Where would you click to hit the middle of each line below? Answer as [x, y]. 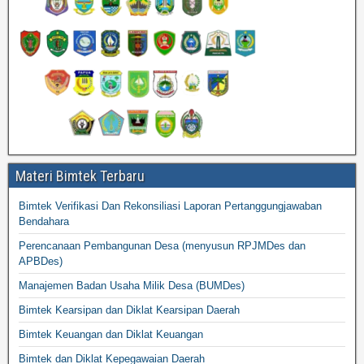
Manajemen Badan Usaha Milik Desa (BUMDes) [132, 286]
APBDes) [41, 261]
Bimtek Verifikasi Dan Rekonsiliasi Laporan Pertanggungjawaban [170, 206]
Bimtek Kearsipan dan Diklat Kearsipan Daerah [129, 310]
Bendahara [44, 221]
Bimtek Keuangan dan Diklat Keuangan [111, 334]
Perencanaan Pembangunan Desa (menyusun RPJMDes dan [162, 246]
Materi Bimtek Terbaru [80, 176]
